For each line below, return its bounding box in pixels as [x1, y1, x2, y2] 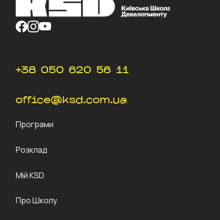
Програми [16, 119, 54, 130]
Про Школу [16, 195, 57, 206]
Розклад [16, 144, 47, 155]
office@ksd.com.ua [16, 96, 127, 106]
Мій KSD [16, 169, 44, 181]
